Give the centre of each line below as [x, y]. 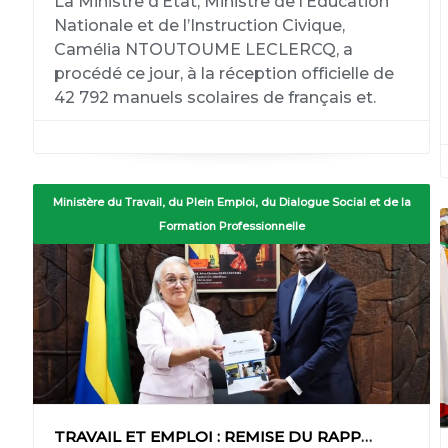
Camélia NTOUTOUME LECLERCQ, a [203, 49]
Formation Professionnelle [231, 226]
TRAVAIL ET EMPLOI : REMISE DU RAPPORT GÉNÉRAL [366, 436]
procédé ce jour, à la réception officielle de [223, 73]
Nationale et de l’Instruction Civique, [199, 25]
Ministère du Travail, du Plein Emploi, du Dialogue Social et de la [231, 202]
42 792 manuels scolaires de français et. [214, 97]
